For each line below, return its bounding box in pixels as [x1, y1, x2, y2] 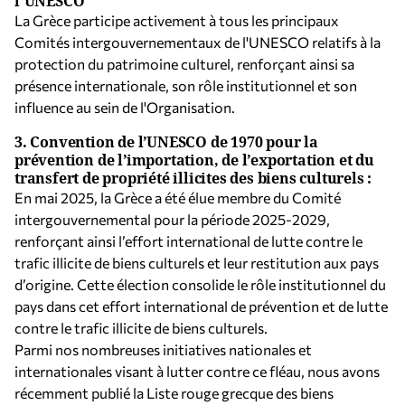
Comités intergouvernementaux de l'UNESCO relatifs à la [14, 33, 381, 51]
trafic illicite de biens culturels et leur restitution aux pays [14, 254, 379, 271]
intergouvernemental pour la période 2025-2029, [14, 211, 330, 228]
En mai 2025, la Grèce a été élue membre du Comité [14, 189, 341, 206]
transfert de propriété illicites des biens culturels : [14, 168, 372, 188]
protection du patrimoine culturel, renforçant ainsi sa [14, 55, 354, 72]
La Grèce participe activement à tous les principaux [14, 12, 339, 29]
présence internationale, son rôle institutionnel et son [14, 77, 357, 94]
